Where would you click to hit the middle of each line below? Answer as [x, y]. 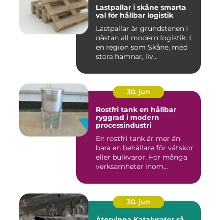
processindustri [124, 125]
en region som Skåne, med [142, 47]
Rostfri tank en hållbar [118, 110]
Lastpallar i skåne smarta [128, 8]
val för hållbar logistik [135, 15]
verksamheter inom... [132, 167]
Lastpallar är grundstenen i [142, 29]
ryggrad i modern [127, 118]
